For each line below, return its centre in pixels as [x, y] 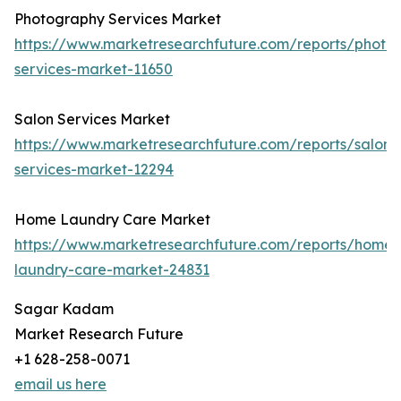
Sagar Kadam [64, 309]
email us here [60, 384]
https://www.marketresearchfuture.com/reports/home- [207, 245]
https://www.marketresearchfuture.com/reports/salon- [206, 145]
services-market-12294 [94, 170]
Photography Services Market [118, 19]
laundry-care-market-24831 [112, 270]
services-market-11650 [94, 69]
